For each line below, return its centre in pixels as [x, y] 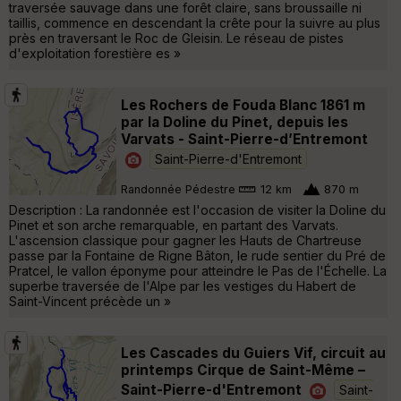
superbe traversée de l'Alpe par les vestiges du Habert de [183, 286]
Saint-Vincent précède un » [90, 301]
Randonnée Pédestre [178, 190]
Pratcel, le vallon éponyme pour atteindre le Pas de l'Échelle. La [198, 270]
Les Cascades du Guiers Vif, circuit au [253, 353]
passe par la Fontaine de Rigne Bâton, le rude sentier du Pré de [197, 255]
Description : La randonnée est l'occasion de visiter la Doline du [197, 209]
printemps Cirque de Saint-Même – [243, 370]
